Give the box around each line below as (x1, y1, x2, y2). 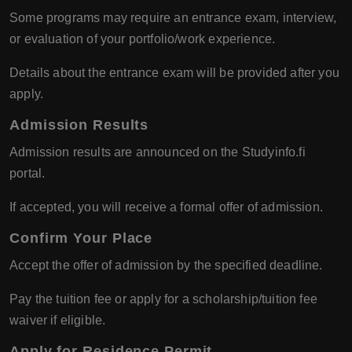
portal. (9, 167, 46, 181)
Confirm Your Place (9, 230, 153, 247)
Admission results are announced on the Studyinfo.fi (9, 145, 306, 159)
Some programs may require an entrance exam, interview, (9, 11, 337, 25)
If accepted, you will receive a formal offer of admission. (9, 200, 323, 214)
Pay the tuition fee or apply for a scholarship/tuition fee (9, 292, 317, 306)
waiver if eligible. (9, 313, 106, 328)
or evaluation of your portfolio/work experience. (9, 32, 276, 46)
